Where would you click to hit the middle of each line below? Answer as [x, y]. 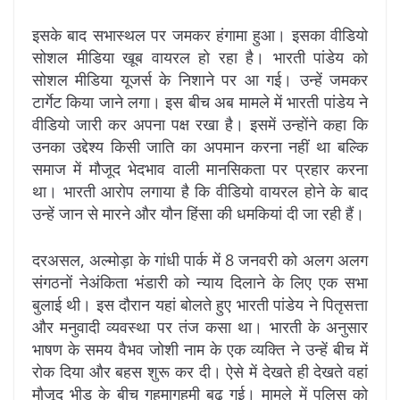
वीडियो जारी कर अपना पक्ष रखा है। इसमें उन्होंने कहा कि [200, 124]
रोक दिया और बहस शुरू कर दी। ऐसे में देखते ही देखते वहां [200, 371]
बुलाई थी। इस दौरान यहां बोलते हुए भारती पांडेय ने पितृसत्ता [200, 304]
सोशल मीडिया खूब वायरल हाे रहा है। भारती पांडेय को [200, 57]
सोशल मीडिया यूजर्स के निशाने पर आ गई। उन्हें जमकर [200, 79]
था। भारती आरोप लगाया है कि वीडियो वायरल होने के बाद [200, 191]
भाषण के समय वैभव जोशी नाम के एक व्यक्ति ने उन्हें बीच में [200, 349]
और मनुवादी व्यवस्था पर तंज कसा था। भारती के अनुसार [200, 326]
